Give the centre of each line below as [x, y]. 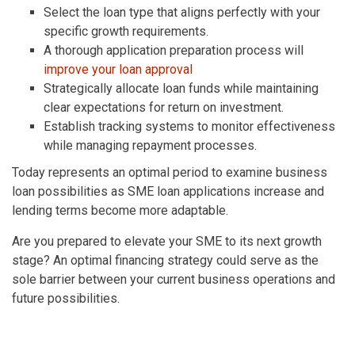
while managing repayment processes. [150, 145]
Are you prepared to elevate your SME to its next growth [167, 241]
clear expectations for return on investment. [164, 107]
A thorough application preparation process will [174, 50]
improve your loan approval [118, 69]
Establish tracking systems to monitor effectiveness [189, 126]
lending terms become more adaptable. [120, 210]
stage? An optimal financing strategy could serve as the [165, 260]
